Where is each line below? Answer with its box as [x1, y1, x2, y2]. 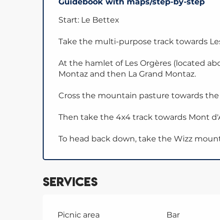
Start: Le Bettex [58, 15, 120, 25]
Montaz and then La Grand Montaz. [58, 69, 196, 79]
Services [43, 174, 98, 190]
